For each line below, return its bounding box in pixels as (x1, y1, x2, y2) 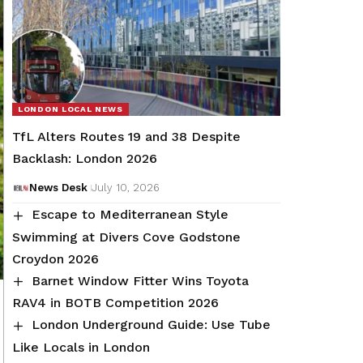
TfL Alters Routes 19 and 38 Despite (12, 129, 241, 145)
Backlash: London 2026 (12, 151, 157, 167)
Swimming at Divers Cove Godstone (12, 228, 241, 245)
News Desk (28, 181, 88, 194)
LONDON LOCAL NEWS (18, 105, 123, 114)
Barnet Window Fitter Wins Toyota (32, 272, 250, 288)
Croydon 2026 (12, 250, 99, 267)
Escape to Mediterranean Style (32, 207, 229, 223)
